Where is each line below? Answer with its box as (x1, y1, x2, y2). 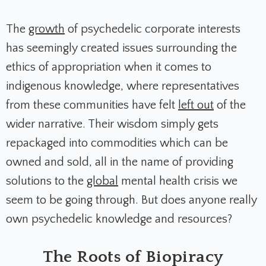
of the (214, 99, 246, 112)
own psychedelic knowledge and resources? (6, 213, 235, 226)
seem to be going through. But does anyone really (6, 194, 257, 207)
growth (28, 23, 65, 36)
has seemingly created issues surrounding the (6, 42, 237, 55)
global (87, 175, 118, 188)
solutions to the (6, 175, 87, 188)
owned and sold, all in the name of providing (6, 156, 233, 169)
